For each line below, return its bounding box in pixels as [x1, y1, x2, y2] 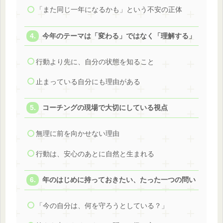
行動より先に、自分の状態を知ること [35, 58, 154, 66]
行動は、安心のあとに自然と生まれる [35, 150, 154, 158]
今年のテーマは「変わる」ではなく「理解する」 [42, 32, 196, 40]
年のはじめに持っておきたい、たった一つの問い [42, 176, 196, 184]
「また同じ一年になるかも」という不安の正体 [35, 6, 182, 14]
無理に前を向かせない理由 [35, 130, 119, 138]
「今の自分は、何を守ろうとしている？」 [35, 202, 168, 210]
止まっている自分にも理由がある [35, 78, 140, 86]
